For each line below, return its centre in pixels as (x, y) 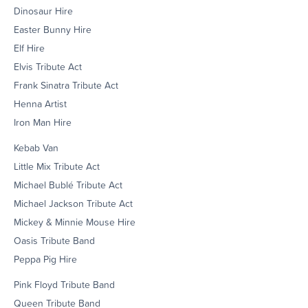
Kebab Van (36, 147)
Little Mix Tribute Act (57, 166)
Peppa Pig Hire (45, 259)
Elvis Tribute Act (48, 66)
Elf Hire (29, 48)
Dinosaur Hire (43, 11)
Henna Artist (40, 103)
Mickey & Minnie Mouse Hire (75, 222)
